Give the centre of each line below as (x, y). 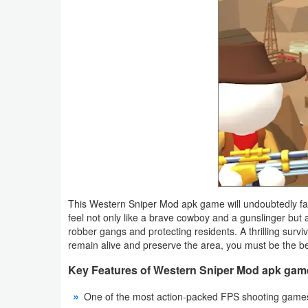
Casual (38, 241)
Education (44, 272)
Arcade (38, 146)
